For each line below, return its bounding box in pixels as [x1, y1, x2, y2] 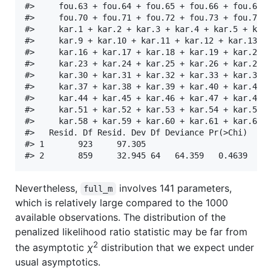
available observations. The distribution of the [15, 211, 226, 223]
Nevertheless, [15, 181, 80, 194]
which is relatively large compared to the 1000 [15, 196, 228, 209]
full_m [83, 183, 113, 194]
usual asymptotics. [15, 256, 100, 269]
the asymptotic [15, 241, 87, 254]
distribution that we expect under [98, 241, 254, 254]
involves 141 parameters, [116, 181, 235, 194]
